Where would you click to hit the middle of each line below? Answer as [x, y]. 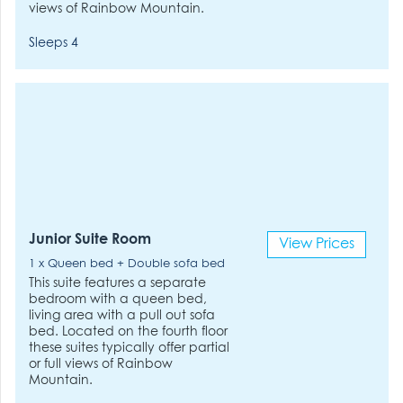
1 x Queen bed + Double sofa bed [127, 264]
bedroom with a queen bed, [118, 300]
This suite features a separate [118, 283]
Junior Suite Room [90, 240]
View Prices [316, 244]
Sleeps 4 [54, 43]
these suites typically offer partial [130, 348]
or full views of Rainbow [101, 364]
